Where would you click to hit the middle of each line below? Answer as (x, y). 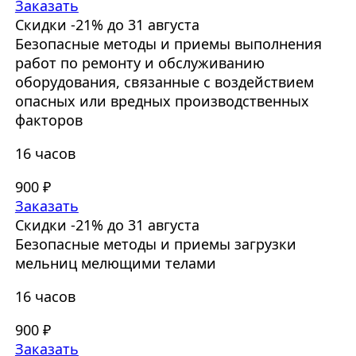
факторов (48, 120)
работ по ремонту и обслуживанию (139, 63)
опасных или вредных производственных (162, 101)
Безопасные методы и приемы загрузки (155, 244)
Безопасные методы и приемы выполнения (168, 44)
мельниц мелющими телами (115, 263)
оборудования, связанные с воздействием (164, 82)
